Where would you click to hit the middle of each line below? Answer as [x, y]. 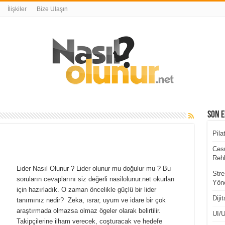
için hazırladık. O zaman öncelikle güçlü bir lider [86, 190]
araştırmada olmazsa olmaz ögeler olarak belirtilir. [89, 211]
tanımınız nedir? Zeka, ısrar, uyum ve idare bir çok [91, 200]
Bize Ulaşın [52, 9]
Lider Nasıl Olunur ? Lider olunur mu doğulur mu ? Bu [93, 168]
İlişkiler [17, 9]
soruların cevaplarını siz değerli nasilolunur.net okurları [95, 179]
